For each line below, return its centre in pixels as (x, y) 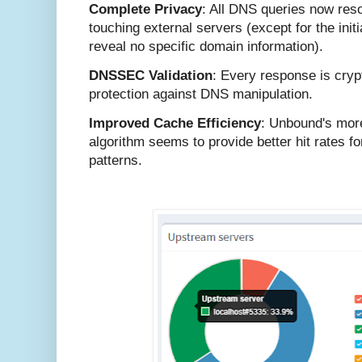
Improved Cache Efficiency (175, 124)
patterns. (116, 161)
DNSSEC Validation (151, 75)
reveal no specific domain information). (206, 46)
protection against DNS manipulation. (201, 94)
